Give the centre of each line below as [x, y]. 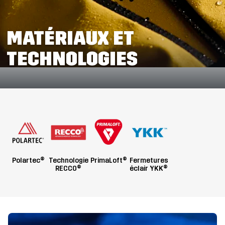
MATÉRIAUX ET [70, 38]
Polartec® [28, 160]
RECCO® [68, 168]
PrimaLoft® [108, 160]
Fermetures [149, 160]
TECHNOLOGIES [72, 59]
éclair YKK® [149, 168]
